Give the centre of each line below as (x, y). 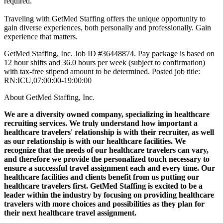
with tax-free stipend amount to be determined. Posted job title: (102, 71)
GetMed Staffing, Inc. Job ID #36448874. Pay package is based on (109, 53)
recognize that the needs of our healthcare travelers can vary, (106, 150)
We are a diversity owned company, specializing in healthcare (107, 114)
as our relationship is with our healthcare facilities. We (95, 141)
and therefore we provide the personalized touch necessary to (107, 159)
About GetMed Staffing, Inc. (49, 97)
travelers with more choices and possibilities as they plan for (104, 204)
